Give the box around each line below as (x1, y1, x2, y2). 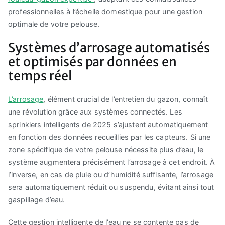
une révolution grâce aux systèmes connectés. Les (8, 107, 182, 116)
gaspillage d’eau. (8, 195, 65, 204)
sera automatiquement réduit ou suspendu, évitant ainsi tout (8, 182, 214, 191)
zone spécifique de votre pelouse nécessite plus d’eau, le (8, 145, 204, 154)
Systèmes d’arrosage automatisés (8, 39, 210, 56)
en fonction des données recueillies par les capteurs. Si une (8, 132, 211, 141)
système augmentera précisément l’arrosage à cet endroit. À (8, 157, 215, 166)
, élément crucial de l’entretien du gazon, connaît (43, 94, 208, 103)
